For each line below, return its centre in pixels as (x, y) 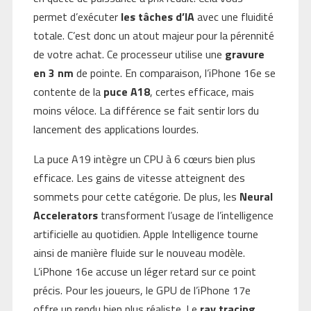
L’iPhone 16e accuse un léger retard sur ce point (144, 272)
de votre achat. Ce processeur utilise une (129, 54)
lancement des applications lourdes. (116, 129)
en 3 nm (53, 73)
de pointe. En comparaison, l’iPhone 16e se (174, 73)
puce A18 (126, 92)
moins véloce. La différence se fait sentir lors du (146, 111)
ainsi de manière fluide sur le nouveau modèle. (139, 253)
